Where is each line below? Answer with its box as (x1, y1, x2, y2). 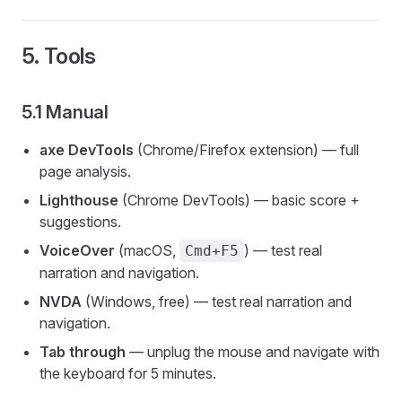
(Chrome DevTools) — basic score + (118, 191, 360, 209)
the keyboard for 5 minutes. (39, 364, 216, 382)
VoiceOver (39, 241, 115, 259)
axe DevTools (39, 141, 134, 159)
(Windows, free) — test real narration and (82, 293, 352, 310)
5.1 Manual (22, 101, 109, 123)
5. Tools (22, 43, 96, 69)
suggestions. (39, 213, 121, 231)
